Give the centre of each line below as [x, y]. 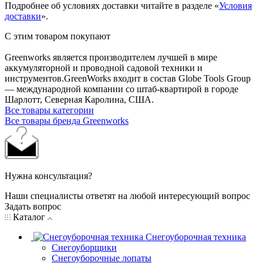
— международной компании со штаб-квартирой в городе [122, 89]
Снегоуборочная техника [196, 237]
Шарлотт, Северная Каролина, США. [79, 99]
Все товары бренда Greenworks [67, 120]
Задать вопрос [33, 206]
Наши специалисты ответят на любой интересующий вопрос [127, 195]
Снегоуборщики [84, 247]
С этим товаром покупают [58, 36]
